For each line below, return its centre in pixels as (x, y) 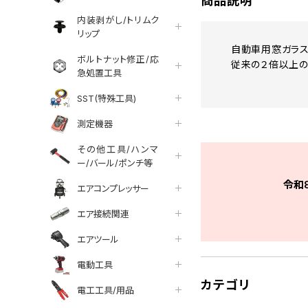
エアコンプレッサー (113, 188)
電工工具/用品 (106, 290)
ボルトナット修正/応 (118, 59)
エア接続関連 (103, 213)
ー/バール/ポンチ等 (115, 163)
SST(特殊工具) (107, 98)
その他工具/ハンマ (118, 149)
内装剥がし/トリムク (118, 20)
